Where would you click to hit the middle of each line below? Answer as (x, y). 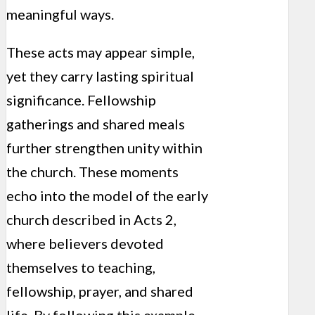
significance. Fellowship (81, 99)
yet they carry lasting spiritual (100, 76)
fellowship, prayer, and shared (100, 291)
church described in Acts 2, (91, 219)
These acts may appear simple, (101, 52)
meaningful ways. (60, 14)
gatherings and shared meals (96, 123)
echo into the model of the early (107, 195)
